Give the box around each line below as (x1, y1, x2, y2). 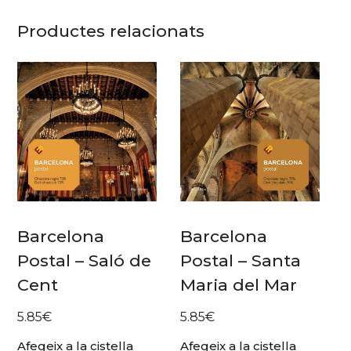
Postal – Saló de (17, 251, 152, 271)
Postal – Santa (180, 251, 302, 271)
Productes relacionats (17, 21, 205, 42)
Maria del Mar (180, 275, 298, 295)
